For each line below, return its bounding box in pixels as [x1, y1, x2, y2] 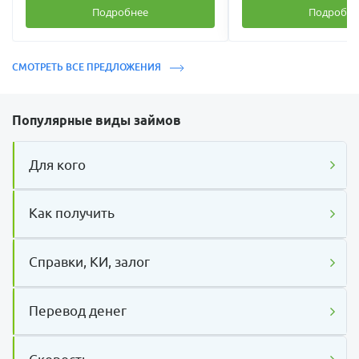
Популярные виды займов [12, 113, 181, 128]
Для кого [29, 156, 87, 172]
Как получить [29, 205, 115, 221]
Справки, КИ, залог [29, 254, 151, 270]
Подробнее [92, 5, 148, 20]
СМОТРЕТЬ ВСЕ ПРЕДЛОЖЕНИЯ [12, 62, 163, 73]
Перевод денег [29, 302, 127, 318]
